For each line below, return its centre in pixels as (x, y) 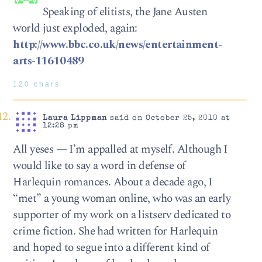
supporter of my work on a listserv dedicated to (122, 215)
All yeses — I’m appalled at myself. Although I (120, 149)
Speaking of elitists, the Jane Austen (125, 12)
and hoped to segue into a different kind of (111, 247)
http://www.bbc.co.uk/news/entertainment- (118, 44)
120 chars (37, 84)
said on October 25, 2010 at (168, 119)
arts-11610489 (49, 61)
